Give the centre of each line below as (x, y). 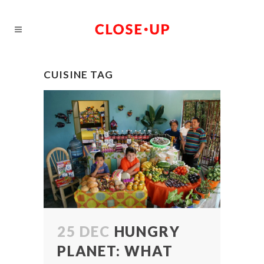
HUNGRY (147, 231)
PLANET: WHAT (115, 250)
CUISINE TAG (78, 75)
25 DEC (84, 231)
